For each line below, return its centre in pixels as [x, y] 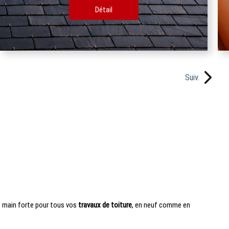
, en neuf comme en [161, 205]
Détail [65, 9]
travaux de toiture [104, 205]
